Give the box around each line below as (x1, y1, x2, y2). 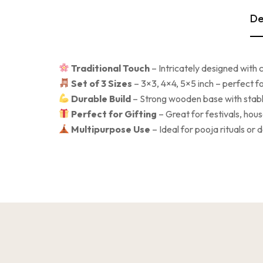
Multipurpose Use (71, 123, 151, 135)
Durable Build (71, 92, 131, 104)
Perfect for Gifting (71, 107, 157, 120)
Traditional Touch (71, 62, 150, 74)
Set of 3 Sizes (71, 77, 133, 89)
